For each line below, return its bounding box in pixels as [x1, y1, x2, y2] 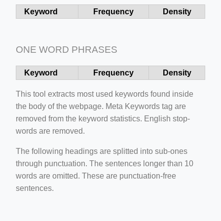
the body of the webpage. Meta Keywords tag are [16, 102, 186, 110]
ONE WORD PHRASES [16, 44, 117, 55]
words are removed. [16, 126, 85, 135]
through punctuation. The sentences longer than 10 [16, 159, 193, 168]
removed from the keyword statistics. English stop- [16, 114, 190, 123]
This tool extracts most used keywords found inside [16, 89, 193, 98]
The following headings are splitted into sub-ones [16, 147, 187, 155]
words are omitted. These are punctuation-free [16, 171, 176, 180]
